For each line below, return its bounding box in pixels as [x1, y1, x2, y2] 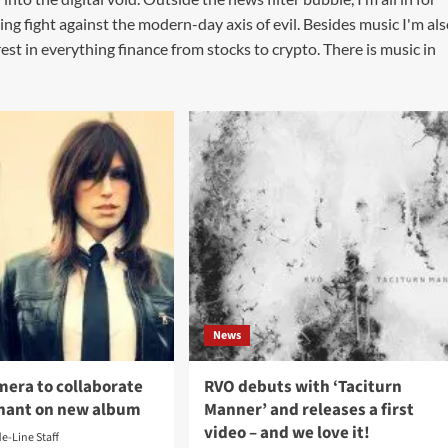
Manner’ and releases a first [203, 398, 414, 422]
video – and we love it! [203, 421, 370, 445]
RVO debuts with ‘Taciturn [203, 375, 402, 399]
